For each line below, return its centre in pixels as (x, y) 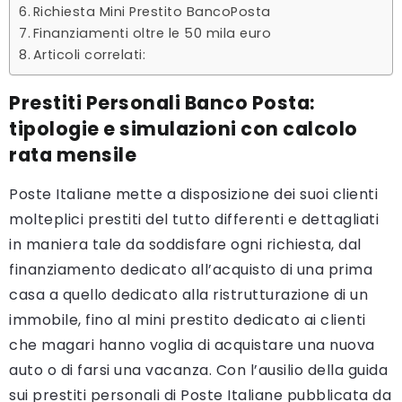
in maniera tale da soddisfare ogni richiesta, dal (185, 245)
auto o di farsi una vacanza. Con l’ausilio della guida (198, 371)
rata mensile (73, 155)
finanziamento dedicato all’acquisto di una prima (191, 270)
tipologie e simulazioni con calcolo (184, 129)
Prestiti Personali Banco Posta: (162, 103)
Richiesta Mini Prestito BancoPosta (152, 12)
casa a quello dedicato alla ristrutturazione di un (188, 295)
